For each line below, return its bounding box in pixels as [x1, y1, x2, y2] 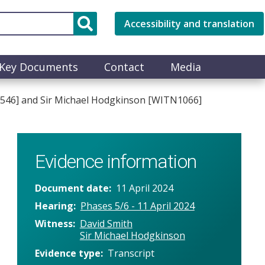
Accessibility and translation [124, 17, 254, 30]
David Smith [79, 216, 132, 230]
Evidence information [34, 150, 196, 173]
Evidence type [34, 246, 101, 260]
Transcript [107, 246, 154, 260]
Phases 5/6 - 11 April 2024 [80, 199, 195, 212]
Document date [34, 181, 109, 195]
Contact [104, 59, 144, 74]
